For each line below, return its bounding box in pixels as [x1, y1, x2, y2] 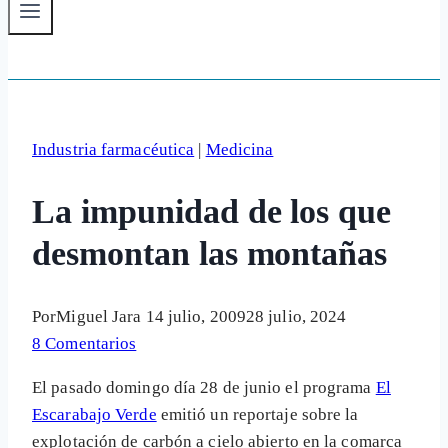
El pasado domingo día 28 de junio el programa [32, 378, 376, 398]
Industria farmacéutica [32, 140, 195, 159]
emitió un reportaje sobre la [156, 405, 359, 425]
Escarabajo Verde [32, 405, 157, 425]
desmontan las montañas [32, 235, 388, 273]
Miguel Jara [56, 307, 142, 327]
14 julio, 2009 [145, 307, 246, 327]
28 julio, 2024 [245, 307, 347, 327]
